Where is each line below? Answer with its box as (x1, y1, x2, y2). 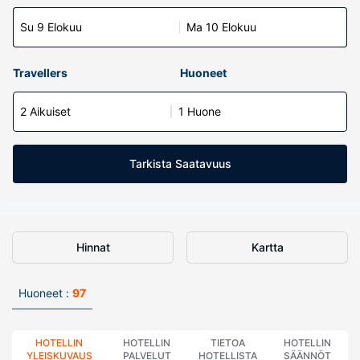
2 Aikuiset (20, 104, 71, 118)
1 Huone (178, 104, 221, 118)
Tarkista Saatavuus (129, 157, 231, 170)
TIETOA (210, 337, 245, 349)
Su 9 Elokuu (20, 20, 82, 34)
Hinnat (76, 240, 110, 254)
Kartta (251, 240, 284, 254)
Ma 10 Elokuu (186, 20, 256, 34)
